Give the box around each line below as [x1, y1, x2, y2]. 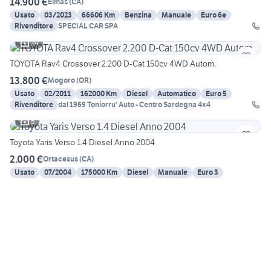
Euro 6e [201, 10, 226, 19]
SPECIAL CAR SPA [58, 21, 118, 30]
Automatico [157, 88, 196, 98]
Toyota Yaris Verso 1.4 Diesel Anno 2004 [10, 136, 155, 148]
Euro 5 [206, 88, 227, 98]
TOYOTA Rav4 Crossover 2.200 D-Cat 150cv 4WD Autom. [10, 57, 216, 69]
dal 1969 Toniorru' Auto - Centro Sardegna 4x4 [58, 99, 211, 109]
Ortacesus [43, 154, 78, 164]
